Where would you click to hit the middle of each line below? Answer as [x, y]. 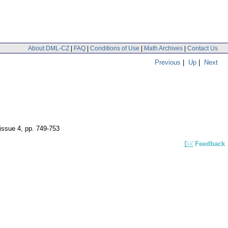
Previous [168, 62]
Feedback [210, 144]
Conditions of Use [115, 48]
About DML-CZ [49, 48]
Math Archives [163, 48]
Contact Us [203, 48]
